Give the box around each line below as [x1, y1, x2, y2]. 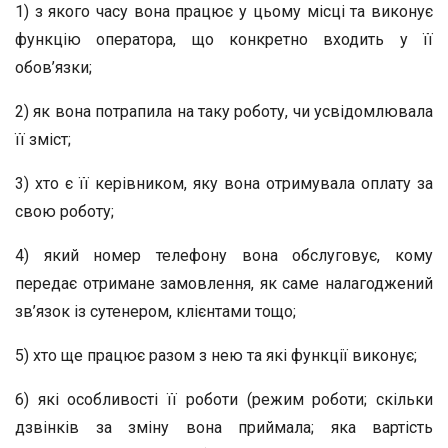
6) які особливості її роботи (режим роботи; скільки [15, 390, 433, 409]
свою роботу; [15, 202, 114, 221]
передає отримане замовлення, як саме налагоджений [15, 274, 433, 293]
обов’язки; [15, 58, 92, 77]
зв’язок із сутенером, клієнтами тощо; [15, 302, 296, 321]
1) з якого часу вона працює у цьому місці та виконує [15, 2, 433, 21]
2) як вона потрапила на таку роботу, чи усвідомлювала [15, 102, 433, 121]
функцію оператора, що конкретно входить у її [15, 30, 433, 49]
